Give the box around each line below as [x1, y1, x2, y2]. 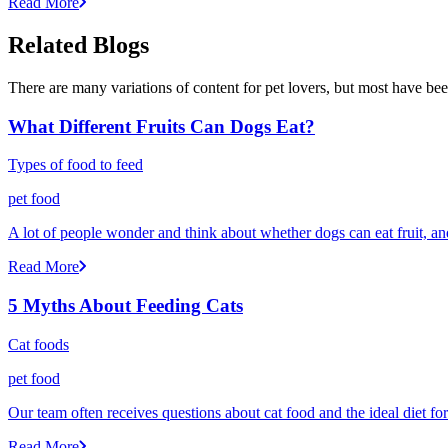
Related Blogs [8, 32, 149, 59]
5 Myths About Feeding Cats [8, 295, 243, 317]
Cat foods [8, 335, 69, 353]
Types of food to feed [8, 156, 143, 174]
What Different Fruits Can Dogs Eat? [8, 115, 315, 137]
